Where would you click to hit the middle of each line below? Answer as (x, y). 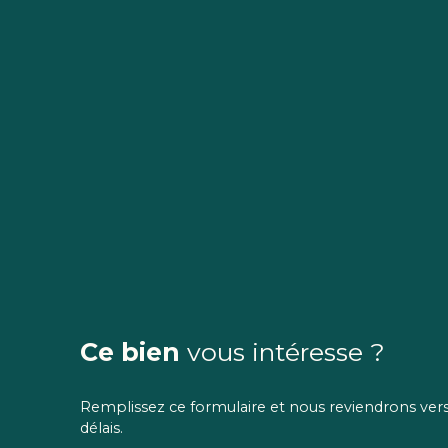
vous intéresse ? (286, 351)
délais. (101, 427)
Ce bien (130, 351)
